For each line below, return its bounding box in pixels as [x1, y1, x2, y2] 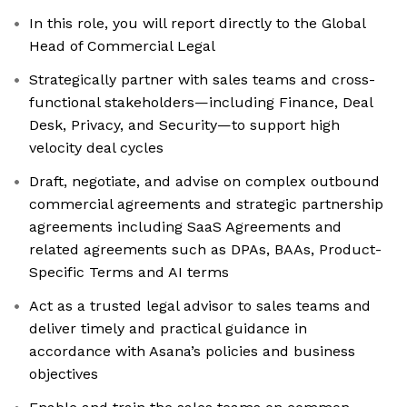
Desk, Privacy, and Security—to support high [29, 116, 340, 134]
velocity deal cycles [29, 139, 164, 157]
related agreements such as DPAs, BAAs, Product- [29, 241, 382, 259]
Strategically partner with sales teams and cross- [29, 71, 375, 89]
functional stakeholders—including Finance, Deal [29, 94, 373, 112]
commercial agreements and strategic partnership [29, 195, 383, 213]
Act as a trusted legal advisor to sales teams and [29, 297, 371, 315]
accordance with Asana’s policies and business [29, 342, 355, 361]
